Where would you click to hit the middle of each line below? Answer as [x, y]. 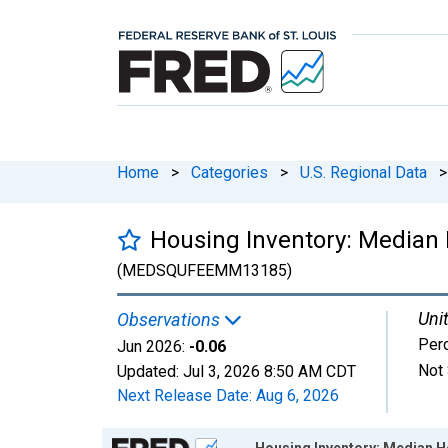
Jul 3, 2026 [221, 371]
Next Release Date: [186, 395]
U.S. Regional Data [363, 172]
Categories [229, 172]
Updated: [150, 371]
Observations [170, 319]
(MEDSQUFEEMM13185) [204, 270]
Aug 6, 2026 [297, 395]
